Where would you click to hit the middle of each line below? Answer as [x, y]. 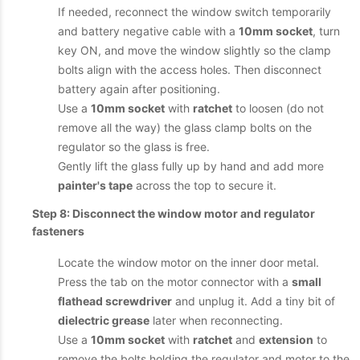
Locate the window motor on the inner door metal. [188, 262]
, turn [326, 31]
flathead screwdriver [115, 301]
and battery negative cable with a [148, 31]
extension [286, 340]
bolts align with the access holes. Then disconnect [190, 70]
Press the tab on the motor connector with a [175, 282]
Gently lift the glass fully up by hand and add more [191, 166]
